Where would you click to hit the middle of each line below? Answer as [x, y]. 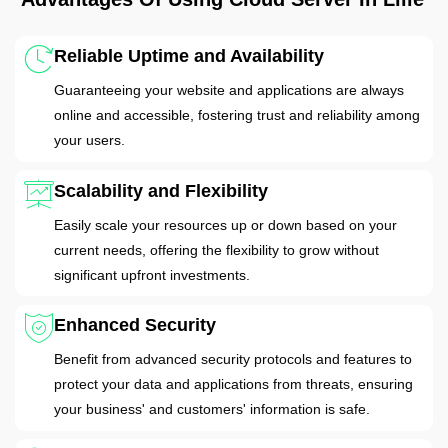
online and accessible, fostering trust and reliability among [236, 115]
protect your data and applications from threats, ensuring [233, 384]
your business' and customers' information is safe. [211, 409]
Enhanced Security [134, 325]
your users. [89, 140]
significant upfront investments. [151, 274]
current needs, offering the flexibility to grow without [216, 249]
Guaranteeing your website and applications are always [228, 90]
